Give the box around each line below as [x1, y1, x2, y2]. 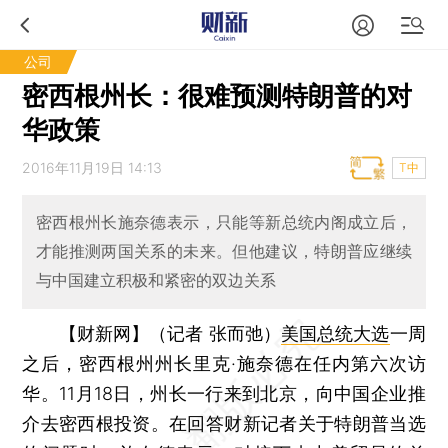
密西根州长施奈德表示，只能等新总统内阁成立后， [35, 212, 413, 233]
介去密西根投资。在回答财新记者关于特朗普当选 [22, 412, 426, 434]
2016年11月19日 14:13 [22, 159, 163, 176]
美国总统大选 [280, 322, 390, 344]
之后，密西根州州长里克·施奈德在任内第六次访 [22, 352, 426, 374]
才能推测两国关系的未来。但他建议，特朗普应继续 [35, 241, 413, 262]
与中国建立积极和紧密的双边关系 [35, 270, 276, 291]
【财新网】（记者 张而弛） [58, 322, 281, 344]
